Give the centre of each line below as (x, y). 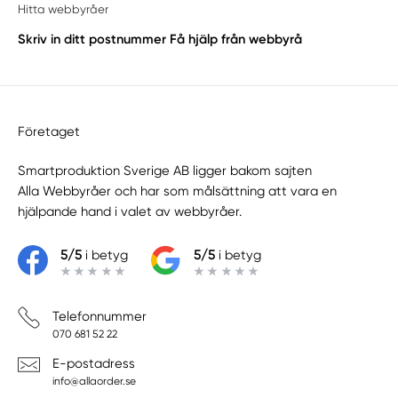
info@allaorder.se (94, 381)
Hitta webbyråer (64, 10)
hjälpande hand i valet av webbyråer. (130, 211)
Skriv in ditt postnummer (92, 39)
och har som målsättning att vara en (224, 191)
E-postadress (93, 363)
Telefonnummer (99, 317)
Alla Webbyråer (65, 191)
